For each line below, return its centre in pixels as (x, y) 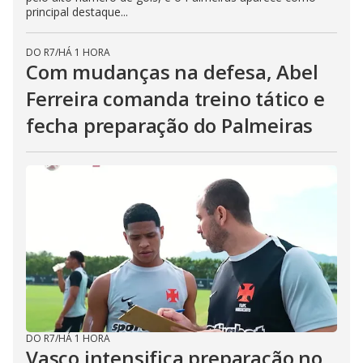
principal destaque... (77, 12)
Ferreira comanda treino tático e (175, 98)
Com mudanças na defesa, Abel (172, 72)
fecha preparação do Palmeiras (170, 125)
